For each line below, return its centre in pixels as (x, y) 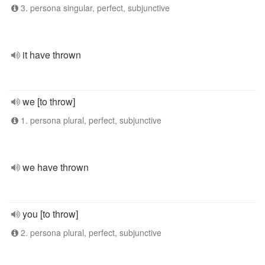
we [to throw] (49, 101)
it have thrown (52, 55)
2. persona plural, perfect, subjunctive (90, 232)
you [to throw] (50, 214)
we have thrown (56, 167)
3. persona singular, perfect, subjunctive (94, 8)
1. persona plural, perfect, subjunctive (90, 120)
